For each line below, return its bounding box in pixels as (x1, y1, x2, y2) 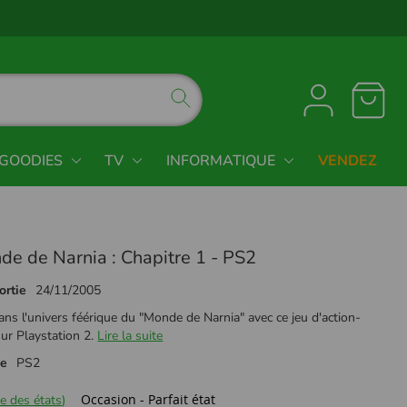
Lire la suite (97, 326, 164, 344)
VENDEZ (317, 150, 377, 171)
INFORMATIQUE (165, 150, 275, 171)
